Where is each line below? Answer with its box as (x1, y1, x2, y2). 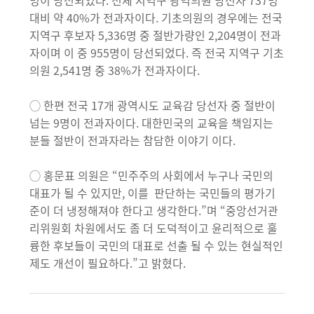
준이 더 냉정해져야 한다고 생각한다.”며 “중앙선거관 (29, 202, 279, 219)
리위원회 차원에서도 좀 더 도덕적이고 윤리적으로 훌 (29, 219, 278, 236)
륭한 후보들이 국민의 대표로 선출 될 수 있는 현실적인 (29, 237, 284, 254)
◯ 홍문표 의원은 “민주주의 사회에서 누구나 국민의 (29, 167, 274, 184)
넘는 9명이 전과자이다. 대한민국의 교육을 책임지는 (29, 114, 274, 131)
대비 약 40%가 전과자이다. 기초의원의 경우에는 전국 (29, 9, 283, 26)
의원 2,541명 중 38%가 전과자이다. (29, 62, 200, 78)
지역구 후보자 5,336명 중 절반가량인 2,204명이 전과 (29, 27, 282, 43)
